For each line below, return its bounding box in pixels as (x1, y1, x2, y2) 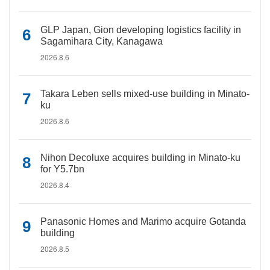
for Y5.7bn (40, 164, 84, 174)
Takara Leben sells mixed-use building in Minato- (40, 89, 250, 99)
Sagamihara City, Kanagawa (40, 36, 163, 46)
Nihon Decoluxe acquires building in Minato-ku (40, 152, 240, 163)
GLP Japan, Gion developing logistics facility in (40, 25, 241, 35)
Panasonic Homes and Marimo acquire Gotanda (40, 216, 246, 227)
